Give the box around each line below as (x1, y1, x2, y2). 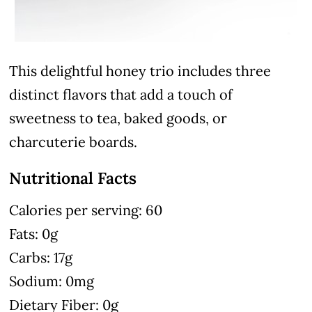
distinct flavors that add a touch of (9, 86, 233, 104)
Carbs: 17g (9, 249, 73, 267)
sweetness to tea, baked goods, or (9, 109, 228, 127)
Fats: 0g (9, 225, 58, 243)
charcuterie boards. (9, 133, 138, 151)
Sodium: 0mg (9, 272, 95, 290)
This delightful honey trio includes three (9, 62, 272, 80)
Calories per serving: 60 (9, 201, 163, 219)
